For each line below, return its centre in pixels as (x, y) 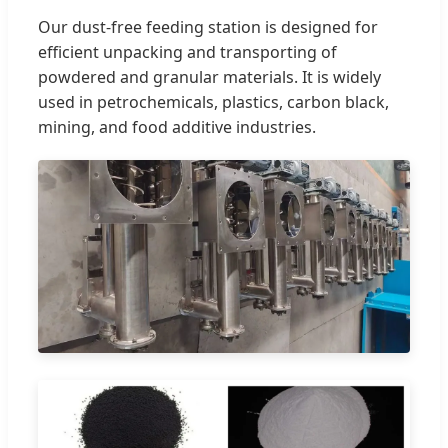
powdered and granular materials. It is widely (209, 76)
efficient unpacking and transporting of (187, 51)
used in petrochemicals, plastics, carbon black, (213, 101)
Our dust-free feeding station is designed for (208, 26)
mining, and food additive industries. (177, 126)
